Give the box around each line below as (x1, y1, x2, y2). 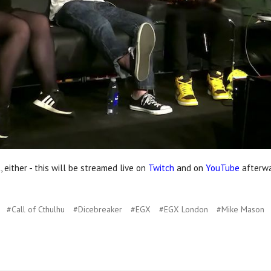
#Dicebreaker (73, 203, 122, 215)
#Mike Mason (217, 203, 264, 215)
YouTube (206, 162, 240, 174)
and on (174, 162, 206, 174)
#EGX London (159, 203, 208, 215)
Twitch (148, 162, 174, 174)
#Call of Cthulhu (7, 203, 65, 215)
